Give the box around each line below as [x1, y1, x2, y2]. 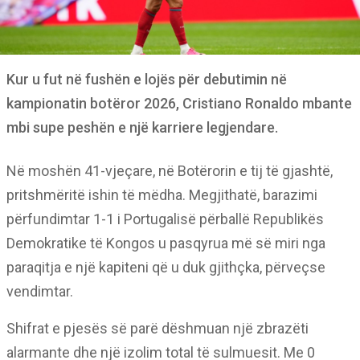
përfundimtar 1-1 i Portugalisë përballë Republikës [6, 211, 324, 227]
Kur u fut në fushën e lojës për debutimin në [6, 71, 287, 88]
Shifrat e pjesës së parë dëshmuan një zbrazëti [6, 320, 309, 337]
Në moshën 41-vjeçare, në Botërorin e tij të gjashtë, [6, 162, 333, 179]
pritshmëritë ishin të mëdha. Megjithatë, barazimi [6, 186, 317, 203]
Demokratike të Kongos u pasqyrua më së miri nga [6, 235, 325, 252]
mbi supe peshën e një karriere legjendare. [6, 119, 278, 136]
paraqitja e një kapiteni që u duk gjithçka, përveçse [6, 259, 325, 276]
